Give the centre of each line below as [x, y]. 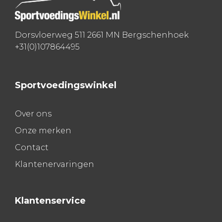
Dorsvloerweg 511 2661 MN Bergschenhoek [102, 35]
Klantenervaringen [55, 165]
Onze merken [43, 131]
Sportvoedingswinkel [66, 85]
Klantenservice [50, 201]
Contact [32, 148]
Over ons [33, 114]
